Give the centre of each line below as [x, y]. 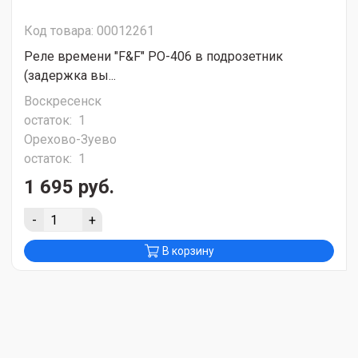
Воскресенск [63, 101]
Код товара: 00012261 [89, 31]
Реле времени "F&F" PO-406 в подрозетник [153, 57]
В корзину [188, 251]
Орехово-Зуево [70, 140]
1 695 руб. [69, 187]
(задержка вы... [70, 76]
